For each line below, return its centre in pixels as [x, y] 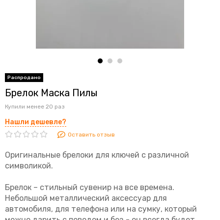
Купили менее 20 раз [35, 107]
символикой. [29, 166]
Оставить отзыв [91, 135]
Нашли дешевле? [36, 122]
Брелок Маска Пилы [51, 93]
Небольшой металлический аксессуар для [86, 198]
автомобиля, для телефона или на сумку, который [101, 209]
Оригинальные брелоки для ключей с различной [97, 155]
